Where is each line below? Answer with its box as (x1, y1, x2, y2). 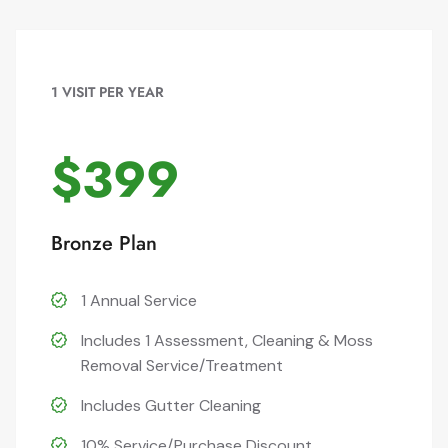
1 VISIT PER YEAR (51, 82, 164, 102)
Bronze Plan (51, 229, 157, 258)
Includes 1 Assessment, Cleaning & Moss (81, 330, 373, 351)
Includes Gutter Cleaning (81, 395, 261, 416)
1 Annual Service (81, 290, 197, 311)
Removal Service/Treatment (81, 355, 283, 376)
